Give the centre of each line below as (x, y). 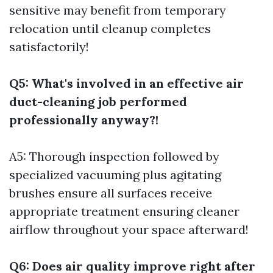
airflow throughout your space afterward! (129, 230)
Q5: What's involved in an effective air (126, 83)
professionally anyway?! (84, 120)
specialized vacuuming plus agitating (115, 175)
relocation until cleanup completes (110, 29)
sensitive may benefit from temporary (118, 10)
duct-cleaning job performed (98, 102)
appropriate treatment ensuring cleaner (124, 211)
